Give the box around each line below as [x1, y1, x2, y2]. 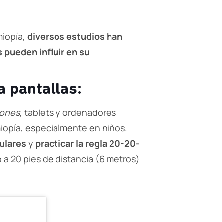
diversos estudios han [27, 30, 122, 42]
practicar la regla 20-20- [35, 137, 140, 149]
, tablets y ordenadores [20, 106, 116, 118]
